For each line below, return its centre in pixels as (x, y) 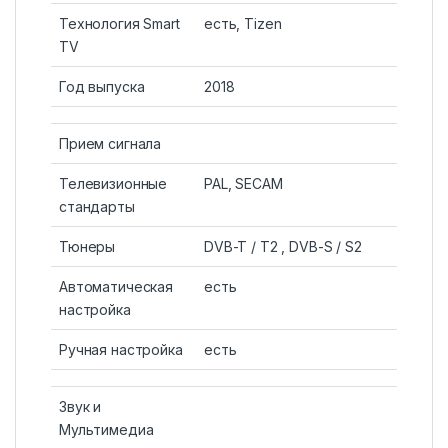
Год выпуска (102, 87)
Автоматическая (116, 287)
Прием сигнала (110, 144)
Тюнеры (87, 247)
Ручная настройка (121, 350)
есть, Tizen (243, 24)
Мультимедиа (106, 430)
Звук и (80, 407)
